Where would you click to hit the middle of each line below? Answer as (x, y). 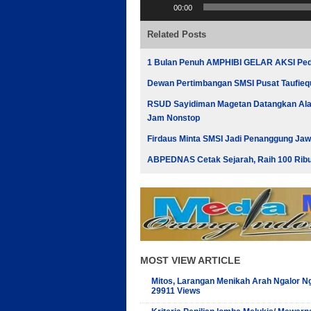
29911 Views (176, 291)
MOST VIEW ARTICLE (190, 260)
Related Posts (177, 34)
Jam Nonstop (174, 118)
